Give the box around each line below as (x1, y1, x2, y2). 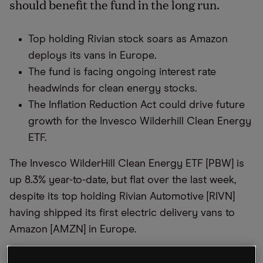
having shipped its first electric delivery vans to (9, 208, 235, 218)
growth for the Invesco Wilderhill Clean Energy (28, 116, 251, 127)
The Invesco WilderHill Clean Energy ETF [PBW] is (9, 159, 244, 169)
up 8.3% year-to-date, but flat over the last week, (9, 175, 236, 186)
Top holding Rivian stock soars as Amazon (28, 34, 228, 45)
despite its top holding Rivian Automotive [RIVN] (9, 191, 235, 202)
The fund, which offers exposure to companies (9, 250, 231, 261)
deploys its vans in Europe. (28, 50, 156, 61)
